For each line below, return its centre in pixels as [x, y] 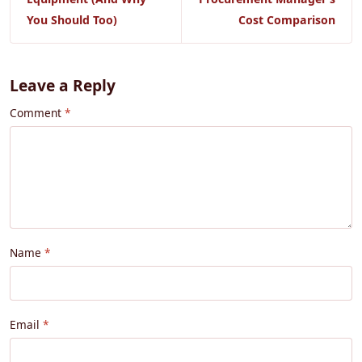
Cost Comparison [287, 20]
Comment [36, 113]
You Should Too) [72, 20]
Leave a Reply [63, 86]
